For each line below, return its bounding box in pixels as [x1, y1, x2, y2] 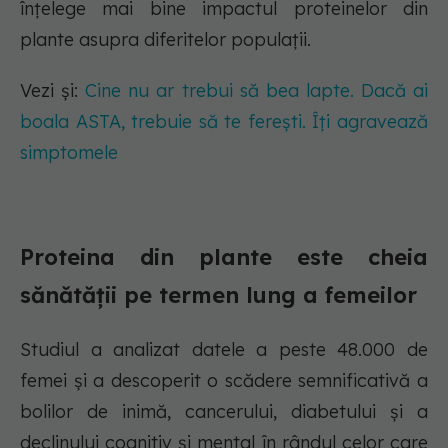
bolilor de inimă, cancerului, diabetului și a [20, 400, 428, 424]
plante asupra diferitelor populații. [20, 28, 311, 52]
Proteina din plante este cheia [20, 243, 428, 272]
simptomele [20, 141, 118, 165]
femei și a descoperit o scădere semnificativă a [20, 369, 428, 393]
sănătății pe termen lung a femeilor [20, 281, 417, 310]
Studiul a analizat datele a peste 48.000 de [20, 338, 428, 362]
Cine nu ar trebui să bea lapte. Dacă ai [85, 79, 429, 103]
